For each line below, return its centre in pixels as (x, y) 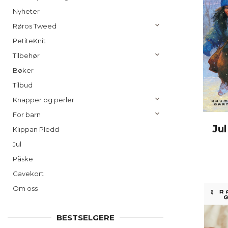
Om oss (25, 188)
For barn (27, 115)
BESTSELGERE (85, 218)
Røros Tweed (35, 26)
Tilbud (23, 85)
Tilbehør (26, 55)
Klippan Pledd (36, 129)
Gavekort (28, 174)
